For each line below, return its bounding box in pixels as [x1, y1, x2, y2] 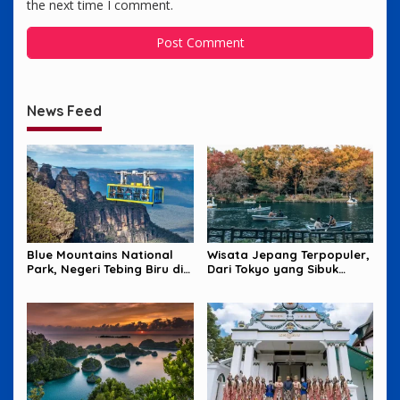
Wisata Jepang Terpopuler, [206, 247, 370, 262]
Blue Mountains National [27, 247, 173, 262]
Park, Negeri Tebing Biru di [27, 262, 183, 277]
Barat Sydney [27, 276, 109, 291]
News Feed [27, 101, 102, 120]
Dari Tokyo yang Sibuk [206, 262, 338, 277]
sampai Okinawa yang [206, 276, 338, 291]
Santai [206, 290, 246, 305]
